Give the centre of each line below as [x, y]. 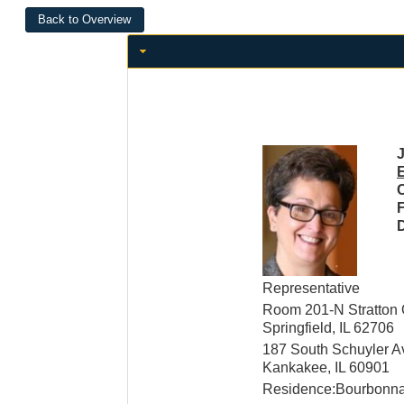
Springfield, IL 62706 [328, 328]
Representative [311, 289]
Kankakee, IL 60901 [326, 368]
